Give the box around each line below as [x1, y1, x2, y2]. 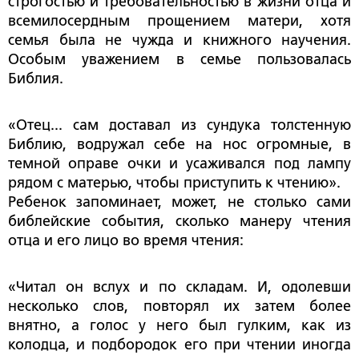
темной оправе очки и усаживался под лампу [8, 155, 351, 172]
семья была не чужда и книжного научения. [8, 32, 351, 49]
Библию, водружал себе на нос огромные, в [8, 136, 351, 153]
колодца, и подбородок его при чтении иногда [8, 337, 351, 353]
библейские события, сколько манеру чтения [8, 213, 351, 230]
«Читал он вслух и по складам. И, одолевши [8, 279, 351, 296]
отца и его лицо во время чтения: [8, 232, 244, 249]
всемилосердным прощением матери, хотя [8, 13, 351, 30]
